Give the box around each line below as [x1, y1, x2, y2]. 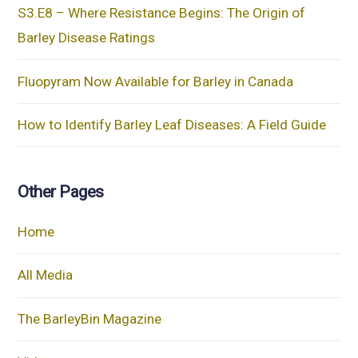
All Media [18, 267, 74, 284]
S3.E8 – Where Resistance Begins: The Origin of [18, 5, 306, 22]
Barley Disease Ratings [18, 30, 156, 46]
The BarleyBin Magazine [18, 310, 162, 327]
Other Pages [18, 182, 104, 202]
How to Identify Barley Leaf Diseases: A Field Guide [18, 117, 327, 133]
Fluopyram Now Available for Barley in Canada [18, 73, 294, 89]
